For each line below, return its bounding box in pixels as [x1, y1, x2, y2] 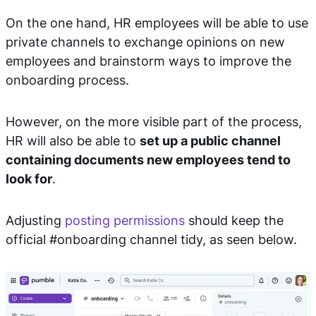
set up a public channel [140, 133, 281, 148]
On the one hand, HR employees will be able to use [6, 16, 308, 30]
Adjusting [6, 213, 65, 228]
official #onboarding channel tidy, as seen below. [6, 232, 297, 247]
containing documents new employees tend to [6, 152, 291, 167]
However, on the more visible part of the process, [6, 114, 302, 129]
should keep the [185, 213, 284, 228]
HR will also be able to [6, 133, 140, 148]
